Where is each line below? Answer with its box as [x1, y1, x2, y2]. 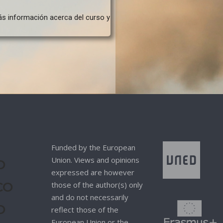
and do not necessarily [51, 192, 128, 202]
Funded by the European [51, 142, 135, 152]
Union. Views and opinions [51, 155, 139, 165]
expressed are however [51, 167, 134, 177]
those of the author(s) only [51, 180, 143, 190]
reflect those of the [51, 205, 118, 215]
